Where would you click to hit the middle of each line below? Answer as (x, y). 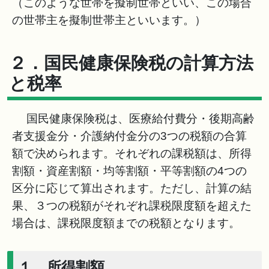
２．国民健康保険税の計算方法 (131, 63)
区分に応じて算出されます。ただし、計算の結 (132, 188)
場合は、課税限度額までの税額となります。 (126, 223)
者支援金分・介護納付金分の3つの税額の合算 (129, 136)
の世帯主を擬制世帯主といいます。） (109, 20)
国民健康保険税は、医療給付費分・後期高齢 (133, 119)
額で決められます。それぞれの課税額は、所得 (132, 153)
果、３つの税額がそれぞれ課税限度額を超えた (132, 206)
